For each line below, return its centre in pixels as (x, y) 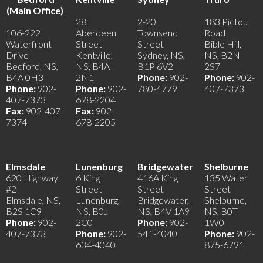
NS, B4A (93, 66)
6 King (88, 178)
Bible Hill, (223, 44)
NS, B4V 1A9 (163, 211)
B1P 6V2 (155, 66)
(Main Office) (36, 11)
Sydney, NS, (161, 55)
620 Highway (32, 178)
